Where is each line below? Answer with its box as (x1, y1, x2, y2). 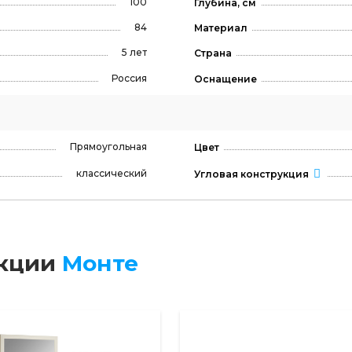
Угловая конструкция (193, 167, 309, 180)
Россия (111, 72, 147, 85)
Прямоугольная (69, 141, 147, 153)
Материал (193, 21, 247, 34)
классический (75, 167, 147, 179)
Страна (193, 46, 232, 59)
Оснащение (193, 73, 257, 86)
